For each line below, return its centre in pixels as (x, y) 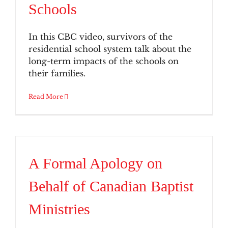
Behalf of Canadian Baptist (111, 186)
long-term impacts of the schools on (104, 61)
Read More (46, 97)
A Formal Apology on (95, 163)
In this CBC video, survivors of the (101, 37)
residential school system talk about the (110, 49)
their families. (57, 74)
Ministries (59, 209)
